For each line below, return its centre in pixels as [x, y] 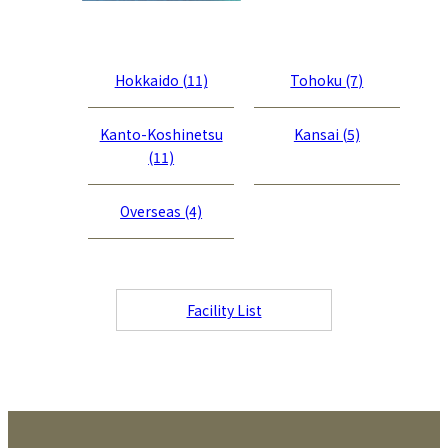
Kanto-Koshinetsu [161, 134]
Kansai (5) [326, 134]
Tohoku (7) [327, 80]
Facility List [224, 310]
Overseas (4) [161, 211]
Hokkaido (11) [161, 80]
